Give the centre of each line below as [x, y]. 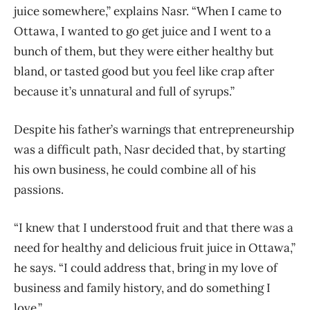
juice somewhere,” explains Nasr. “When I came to [148, 11]
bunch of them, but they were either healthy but [144, 51]
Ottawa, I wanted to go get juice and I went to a [143, 31]
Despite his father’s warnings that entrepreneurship [154, 129]
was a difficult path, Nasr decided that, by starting [149, 149]
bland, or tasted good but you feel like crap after [144, 71]
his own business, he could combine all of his [135, 169]
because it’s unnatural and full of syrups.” [124, 91]
